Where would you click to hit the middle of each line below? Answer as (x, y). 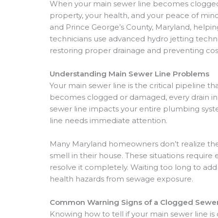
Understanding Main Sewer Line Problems (129, 74)
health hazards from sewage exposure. (121, 179)
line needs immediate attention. (109, 120)
